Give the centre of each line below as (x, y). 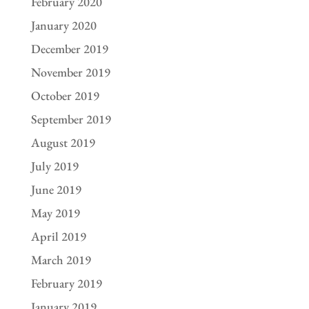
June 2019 (56, 189)
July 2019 (54, 166)
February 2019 (66, 283)
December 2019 (69, 48)
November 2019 (70, 72)
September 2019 (71, 119)
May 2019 (55, 212)
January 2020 (63, 25)
